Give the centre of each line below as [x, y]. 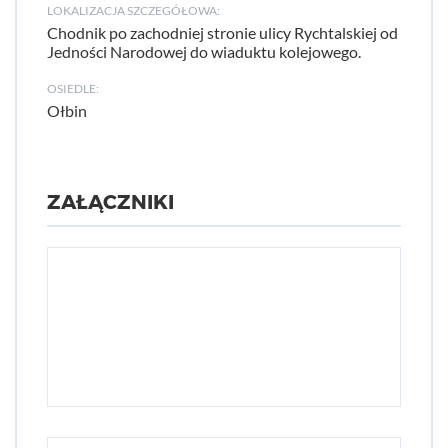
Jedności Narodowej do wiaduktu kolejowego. [204, 51]
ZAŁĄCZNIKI [110, 202]
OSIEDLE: [73, 88]
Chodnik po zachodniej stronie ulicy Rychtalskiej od [222, 32]
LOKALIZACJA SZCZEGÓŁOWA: [133, 10]
